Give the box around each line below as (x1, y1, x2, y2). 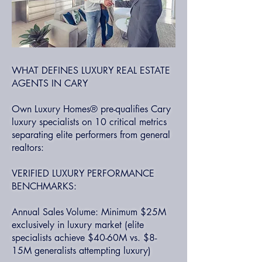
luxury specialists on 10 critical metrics (12, 116, 167, 128)
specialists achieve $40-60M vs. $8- (12, 232, 157, 244)
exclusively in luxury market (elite (12, 219, 144, 231)
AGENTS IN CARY (12, 77, 88, 89)
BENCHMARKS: (12, 180, 77, 192)
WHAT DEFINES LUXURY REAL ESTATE (12, 64, 170, 77)
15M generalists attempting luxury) (12, 244, 151, 257)
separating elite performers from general (12, 129, 170, 141)
